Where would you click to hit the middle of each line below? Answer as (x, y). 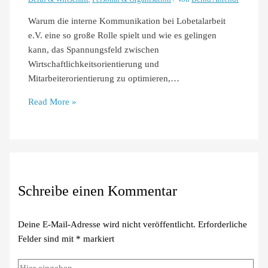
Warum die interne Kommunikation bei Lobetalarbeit (127, 21)
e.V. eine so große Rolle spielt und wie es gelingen (123, 36)
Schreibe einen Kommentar (98, 191)
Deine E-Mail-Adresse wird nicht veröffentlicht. (107, 224)
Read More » (53, 101)
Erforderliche (223, 224)
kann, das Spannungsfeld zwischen (94, 50)
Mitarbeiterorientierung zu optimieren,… (104, 79)
